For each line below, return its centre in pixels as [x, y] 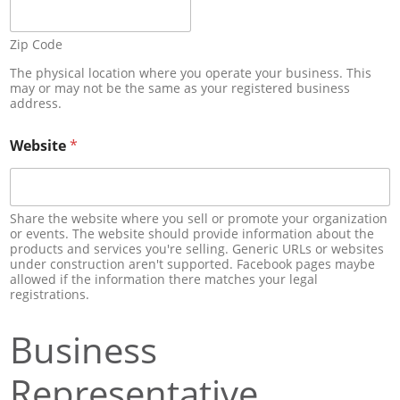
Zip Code [36, 45]
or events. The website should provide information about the [192, 234]
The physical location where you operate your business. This [191, 73]
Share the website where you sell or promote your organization [199, 219]
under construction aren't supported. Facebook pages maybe [192, 264]
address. [36, 104]
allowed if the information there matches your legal [164, 279]
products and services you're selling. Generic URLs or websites [197, 249]
